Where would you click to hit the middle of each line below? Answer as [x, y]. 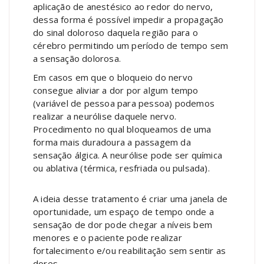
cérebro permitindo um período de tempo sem [131, 45]
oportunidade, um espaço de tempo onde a [123, 211]
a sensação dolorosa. [77, 58]
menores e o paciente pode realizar [108, 237]
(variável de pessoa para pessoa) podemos [124, 103]
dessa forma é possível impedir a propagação [128, 19]
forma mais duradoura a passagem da [112, 142]
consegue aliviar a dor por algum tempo [116, 90]
